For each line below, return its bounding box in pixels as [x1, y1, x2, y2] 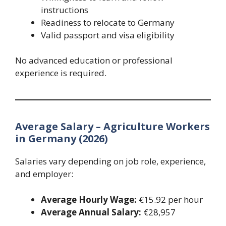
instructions [41, 4, 88, 16]
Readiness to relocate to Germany [41, 16, 175, 28]
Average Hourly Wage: [41, 193, 137, 205]
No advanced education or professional [15, 54, 173, 67]
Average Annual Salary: [41, 206, 141, 218]
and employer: [15, 168, 73, 180]
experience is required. [15, 67, 106, 79]
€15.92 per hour [137, 193, 203, 205]
